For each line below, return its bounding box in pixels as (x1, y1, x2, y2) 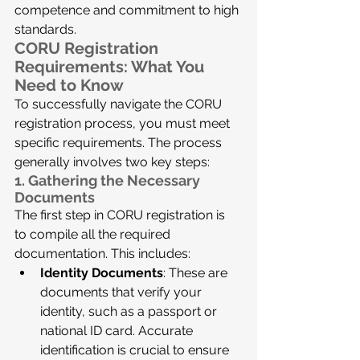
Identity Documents (40, 265, 163, 280)
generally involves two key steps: (14, 154, 210, 170)
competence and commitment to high (14, 2, 242, 18)
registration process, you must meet (14, 116, 233, 131)
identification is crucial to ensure (40, 342, 232, 358)
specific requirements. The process (14, 135, 225, 150)
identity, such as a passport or (40, 304, 220, 319)
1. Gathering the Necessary (14, 172, 203, 189)
